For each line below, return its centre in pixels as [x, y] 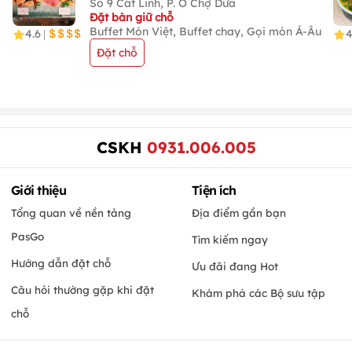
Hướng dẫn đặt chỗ [61, 262]
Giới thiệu [38, 190]
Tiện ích [214, 190]
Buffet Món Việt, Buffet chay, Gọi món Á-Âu [206, 31]
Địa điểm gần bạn [239, 212]
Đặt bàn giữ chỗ [132, 17]
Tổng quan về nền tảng [71, 212]
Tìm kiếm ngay [230, 239]
